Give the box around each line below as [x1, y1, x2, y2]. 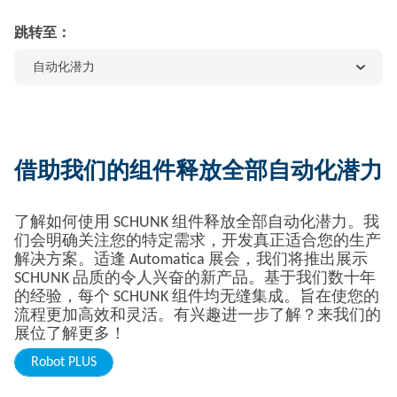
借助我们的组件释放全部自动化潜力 [14, 160, 383, 184]
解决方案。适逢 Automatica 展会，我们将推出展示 [14, 252, 368, 269]
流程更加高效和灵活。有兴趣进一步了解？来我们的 [14, 307, 381, 324]
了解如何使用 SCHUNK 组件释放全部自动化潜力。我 [14, 214, 379, 231]
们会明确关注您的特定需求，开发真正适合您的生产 [14, 233, 381, 250]
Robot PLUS [31, 355, 97, 370]
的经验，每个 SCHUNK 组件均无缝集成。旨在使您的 [14, 289, 379, 306]
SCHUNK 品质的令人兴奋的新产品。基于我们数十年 [14, 270, 376, 287]
